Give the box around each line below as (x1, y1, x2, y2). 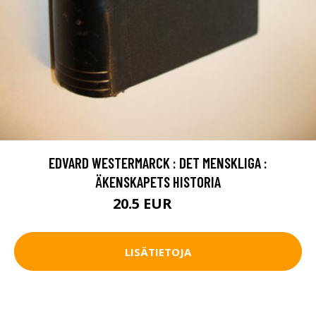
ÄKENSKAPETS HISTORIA (95, 173, 221, 191)
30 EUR (176, 200, 203, 212)
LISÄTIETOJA (125, 244, 191, 259)
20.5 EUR (113, 194, 176, 214)
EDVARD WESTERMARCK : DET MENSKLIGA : (49, 154, 267, 172)
